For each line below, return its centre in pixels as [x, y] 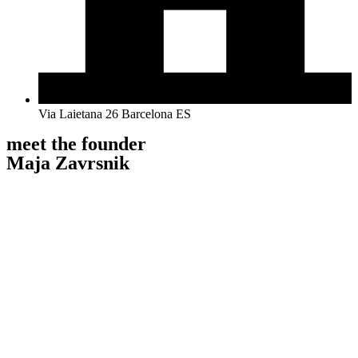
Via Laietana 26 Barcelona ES [115, 114]
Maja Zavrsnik [68, 163]
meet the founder [76, 144]
